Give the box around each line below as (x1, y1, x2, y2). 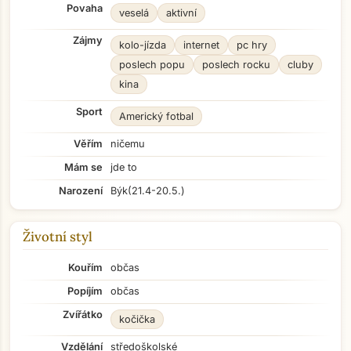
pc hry (237, 39, 267, 51)
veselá (119, 7, 149, 19)
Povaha (67, 2, 103, 14)
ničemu (110, 138, 145, 150)
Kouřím (68, 262, 103, 273)
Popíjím (67, 285, 103, 297)
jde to (110, 161, 137, 173)
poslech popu (119, 59, 185, 71)
